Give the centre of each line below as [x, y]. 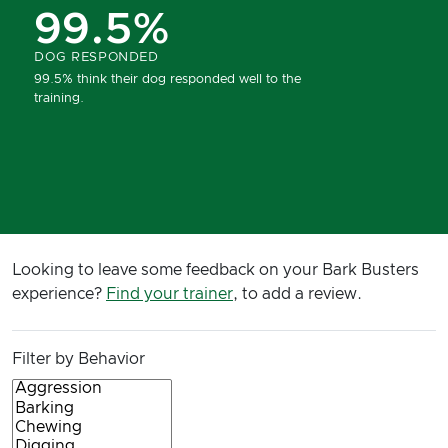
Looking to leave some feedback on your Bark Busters [215, 270]
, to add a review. [297, 294]
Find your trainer [169, 294]
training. [59, 98]
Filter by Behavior [78, 359]
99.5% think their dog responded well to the [168, 79]
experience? [59, 294]
